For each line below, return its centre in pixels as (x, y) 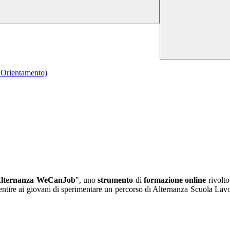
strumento (116, 180)
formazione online (175, 180)
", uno (87, 180)
